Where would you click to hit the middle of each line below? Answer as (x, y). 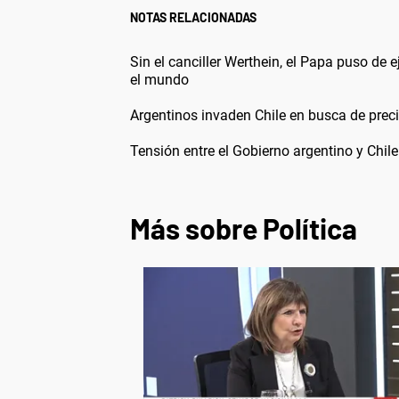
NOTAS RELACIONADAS (193, 18)
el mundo (159, 80)
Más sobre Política (244, 228)
